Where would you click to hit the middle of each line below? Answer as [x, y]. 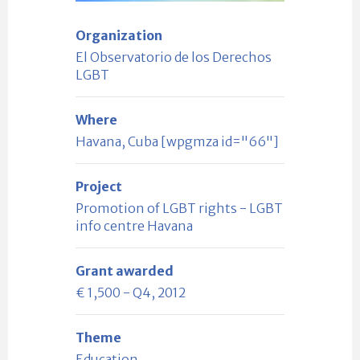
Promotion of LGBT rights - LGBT [179, 209]
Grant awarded [125, 271]
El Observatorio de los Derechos [174, 57]
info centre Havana [134, 226]
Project [99, 187]
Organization [119, 36]
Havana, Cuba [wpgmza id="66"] [177, 142]
